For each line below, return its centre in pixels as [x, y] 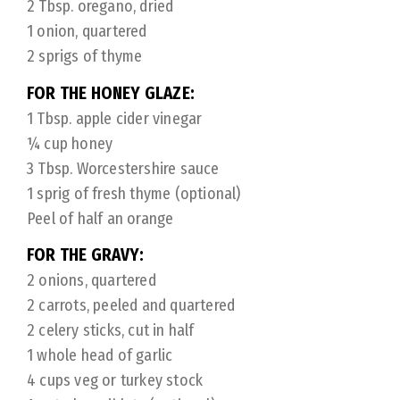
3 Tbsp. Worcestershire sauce [123, 168]
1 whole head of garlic [100, 355]
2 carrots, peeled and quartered [131, 305]
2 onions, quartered [92, 280]
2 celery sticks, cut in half [111, 330]
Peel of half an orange [100, 218]
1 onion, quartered [87, 31]
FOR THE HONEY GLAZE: [111, 93]
